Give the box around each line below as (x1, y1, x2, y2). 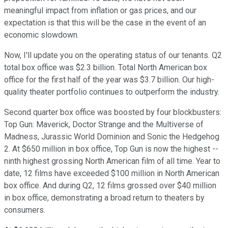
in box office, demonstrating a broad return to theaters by (4, 193, 205, 203)
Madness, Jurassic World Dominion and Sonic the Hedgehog (4, 132, 219, 142)
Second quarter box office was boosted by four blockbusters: (4, 107, 221, 118)
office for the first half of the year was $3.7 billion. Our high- (4, 75, 214, 85)
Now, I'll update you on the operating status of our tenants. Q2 (4, 50, 222, 61)
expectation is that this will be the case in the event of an (4, 18, 206, 28)
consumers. (4, 205, 45, 215)
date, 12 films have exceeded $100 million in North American (4, 168, 219, 179)
